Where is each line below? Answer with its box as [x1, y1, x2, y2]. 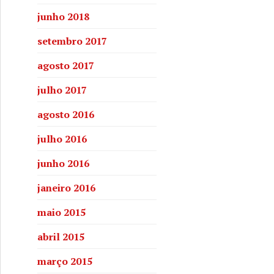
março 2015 [37, 254, 92, 268]
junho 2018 [37, 9, 89, 23]
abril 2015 [37, 229, 84, 243]
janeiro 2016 [37, 180, 95, 194]
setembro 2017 [37, 34, 107, 48]
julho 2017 [37, 83, 87, 97]
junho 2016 [37, 156, 89, 170]
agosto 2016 [37, 107, 94, 121]
